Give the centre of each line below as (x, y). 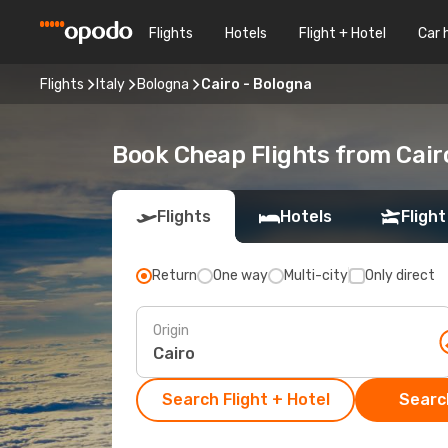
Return (174, 275)
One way (240, 275)
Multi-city (316, 275)
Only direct (400, 275)
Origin (171, 330)
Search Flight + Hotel (245, 399)
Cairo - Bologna (256, 84)
